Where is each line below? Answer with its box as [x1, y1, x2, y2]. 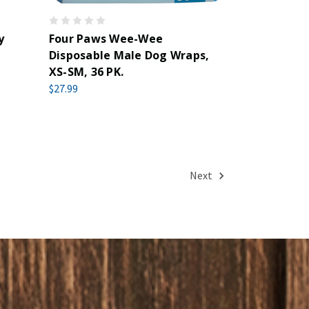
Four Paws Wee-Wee [48, 31, 163, 46]
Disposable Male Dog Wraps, [48, 48, 210, 63]
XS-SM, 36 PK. [48, 64, 124, 79]
